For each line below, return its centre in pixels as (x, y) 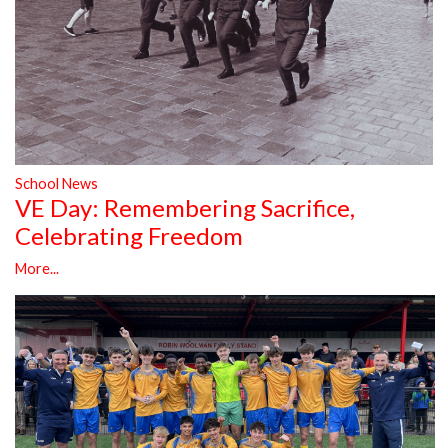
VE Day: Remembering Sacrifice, (185, 208)
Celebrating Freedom (129, 236)
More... (37, 269)
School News (56, 184)
